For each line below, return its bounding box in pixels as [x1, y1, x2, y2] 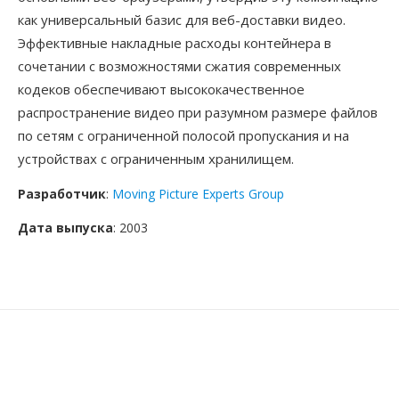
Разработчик [18, 185, 106, 202]
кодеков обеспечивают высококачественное [18, 80, 305, 98]
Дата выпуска [18, 219, 113, 236]
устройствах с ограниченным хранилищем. [18, 150, 294, 167]
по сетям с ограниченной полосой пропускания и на [18, 126, 349, 144]
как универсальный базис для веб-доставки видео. [18, 11, 346, 28]
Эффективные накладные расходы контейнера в [18, 34, 331, 52]
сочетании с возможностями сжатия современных [18, 57, 341, 75]
